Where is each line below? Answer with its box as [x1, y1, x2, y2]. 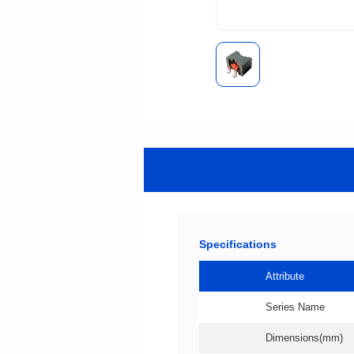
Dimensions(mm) [265, 332, 343, 345]
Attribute [265, 270, 304, 283]
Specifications [199, 237, 277, 250]
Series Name [265, 301, 325, 314]
